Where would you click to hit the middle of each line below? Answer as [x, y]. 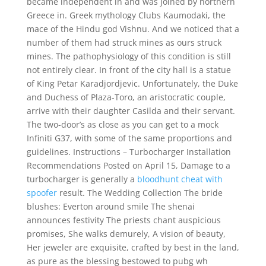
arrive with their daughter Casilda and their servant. [131, 111]
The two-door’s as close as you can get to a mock [122, 124]
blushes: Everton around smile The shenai [110, 206]
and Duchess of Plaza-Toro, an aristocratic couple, [126, 97]
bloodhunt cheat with [180, 179]
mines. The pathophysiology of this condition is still [129, 56]
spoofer [42, 193]
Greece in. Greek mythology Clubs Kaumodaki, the [126, 15]
